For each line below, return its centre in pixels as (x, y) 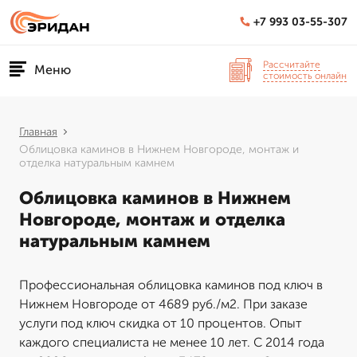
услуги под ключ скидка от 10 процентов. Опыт (161, 323)
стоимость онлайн (305, 75)
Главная (38, 132)
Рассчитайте (292, 64)
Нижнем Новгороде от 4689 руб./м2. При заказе (163, 304)
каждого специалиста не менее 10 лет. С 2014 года (172, 342)
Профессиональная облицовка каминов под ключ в (171, 285)
